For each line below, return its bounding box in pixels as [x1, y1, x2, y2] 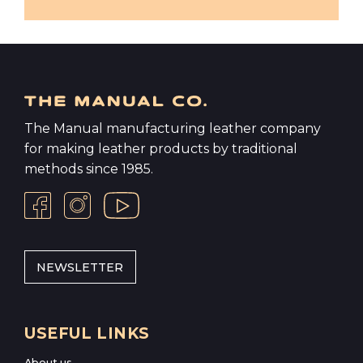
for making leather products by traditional [24, 141, 297, 157]
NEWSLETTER [36, 259, 124, 275]
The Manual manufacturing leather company [24, 121, 321, 137]
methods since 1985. [24, 161, 153, 177]
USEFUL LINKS [24, 323, 150, 343]
